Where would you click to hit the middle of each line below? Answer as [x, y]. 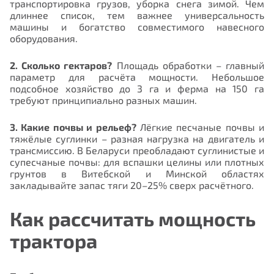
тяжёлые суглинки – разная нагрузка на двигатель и [137, 138]
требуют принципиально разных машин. [103, 100]
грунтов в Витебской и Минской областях [137, 173]
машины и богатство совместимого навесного [137, 26]
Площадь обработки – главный [188, 65]
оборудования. [44, 38]
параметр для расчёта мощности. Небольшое [137, 76]
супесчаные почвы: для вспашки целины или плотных [137, 161]
